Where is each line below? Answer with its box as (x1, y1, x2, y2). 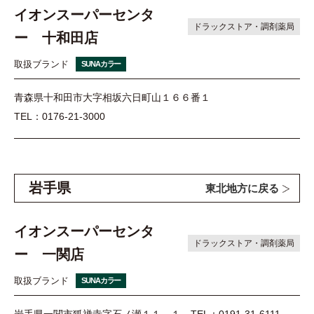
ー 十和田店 (14, 30, 98, 46)
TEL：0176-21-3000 (14, 111, 105, 123)
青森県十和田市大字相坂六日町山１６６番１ (14, 92, 210, 104)
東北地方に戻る (205, 182, 279, 195)
